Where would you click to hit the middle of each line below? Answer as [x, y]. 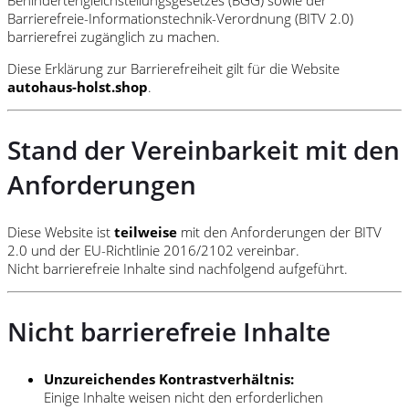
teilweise [146, 231]
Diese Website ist [61, 231]
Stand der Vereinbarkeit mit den [204, 149]
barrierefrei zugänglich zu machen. [114, 36]
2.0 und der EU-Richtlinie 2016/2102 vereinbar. [153, 250]
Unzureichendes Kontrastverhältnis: [169, 379]
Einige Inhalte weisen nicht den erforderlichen [184, 398]
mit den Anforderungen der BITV [279, 231]
